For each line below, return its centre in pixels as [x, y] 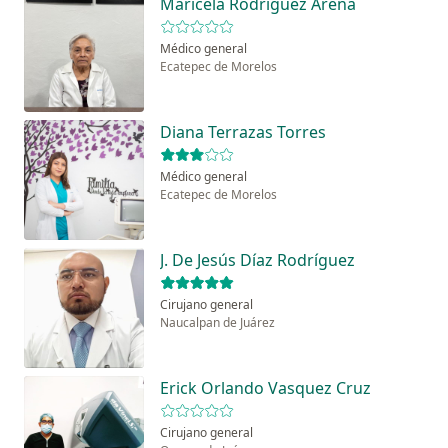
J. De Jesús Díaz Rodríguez [257, 260]
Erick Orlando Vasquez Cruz [265, 388]
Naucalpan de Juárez [217, 323]
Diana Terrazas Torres [243, 132]
